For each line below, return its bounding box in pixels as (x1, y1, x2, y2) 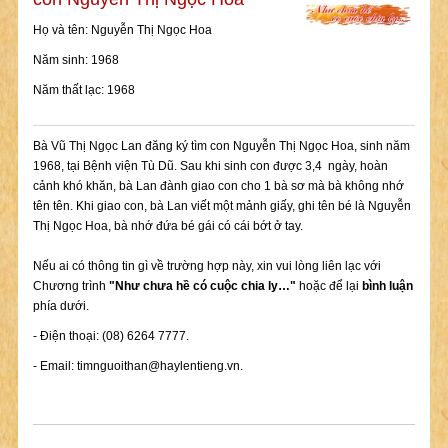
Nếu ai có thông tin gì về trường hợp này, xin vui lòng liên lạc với (32, 259, 381, 273)
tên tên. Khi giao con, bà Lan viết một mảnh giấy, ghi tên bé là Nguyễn (32, 199, 411, 213)
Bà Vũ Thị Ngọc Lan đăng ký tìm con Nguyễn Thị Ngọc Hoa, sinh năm (32, 139, 410, 153)
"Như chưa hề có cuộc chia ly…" (108, 279, 296, 293)
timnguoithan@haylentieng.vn (76, 359, 240, 373)
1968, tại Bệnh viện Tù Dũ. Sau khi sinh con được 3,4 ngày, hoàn (32, 159, 388, 173)
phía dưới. (32, 299, 89, 313)
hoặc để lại (295, 279, 362, 293)
